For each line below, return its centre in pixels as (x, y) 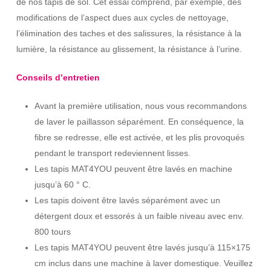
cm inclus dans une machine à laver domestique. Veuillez (143, 263)
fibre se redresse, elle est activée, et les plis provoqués (139, 137)
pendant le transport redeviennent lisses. (112, 153)
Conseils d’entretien (58, 77)
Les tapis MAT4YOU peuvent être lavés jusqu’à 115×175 (142, 247)
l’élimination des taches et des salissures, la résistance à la (129, 33)
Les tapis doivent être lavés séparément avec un (127, 200)
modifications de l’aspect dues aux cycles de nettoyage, (122, 17)
